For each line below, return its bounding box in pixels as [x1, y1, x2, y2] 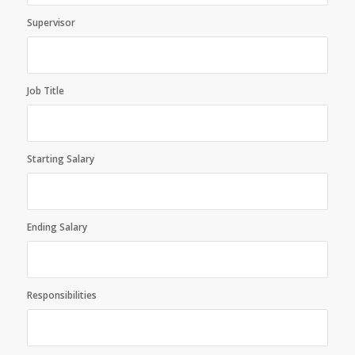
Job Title [26, 84, 64, 97]
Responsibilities [26, 288, 97, 302]
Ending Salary [26, 220, 87, 234]
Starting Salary [26, 152, 94, 166]
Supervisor [26, 16, 75, 29]
